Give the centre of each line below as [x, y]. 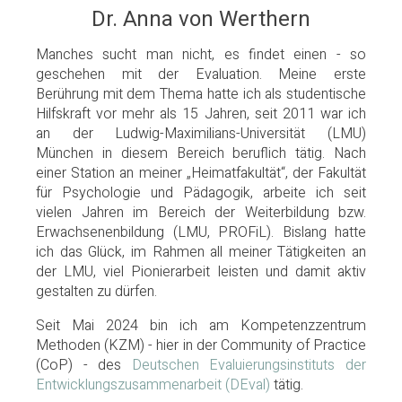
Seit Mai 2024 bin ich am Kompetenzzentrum [201, 326]
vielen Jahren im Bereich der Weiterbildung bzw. [201, 213]
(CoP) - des [84, 366]
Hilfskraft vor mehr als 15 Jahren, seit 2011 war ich [201, 114]
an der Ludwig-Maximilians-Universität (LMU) [201, 134]
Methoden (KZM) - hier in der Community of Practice [201, 346]
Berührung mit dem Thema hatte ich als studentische [201, 95]
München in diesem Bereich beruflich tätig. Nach [201, 154]
